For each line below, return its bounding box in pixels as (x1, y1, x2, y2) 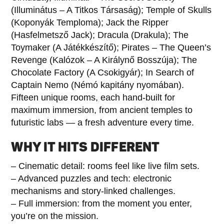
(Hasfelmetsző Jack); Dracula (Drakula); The (11, 29, 189, 40)
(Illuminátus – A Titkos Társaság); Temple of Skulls (11, 4, 212, 15)
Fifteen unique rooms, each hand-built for (11, 92, 175, 102)
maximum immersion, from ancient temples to (11, 104, 193, 115)
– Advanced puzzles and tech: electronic (11, 173, 172, 183)
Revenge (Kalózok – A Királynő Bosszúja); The (11, 54, 197, 65)
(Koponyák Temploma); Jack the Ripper (11, 17, 169, 27)
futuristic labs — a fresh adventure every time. (11, 117, 194, 127)
